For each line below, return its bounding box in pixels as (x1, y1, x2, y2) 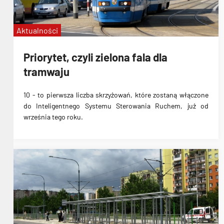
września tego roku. (23, 112, 83, 121)
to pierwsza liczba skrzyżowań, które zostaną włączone (37, 90, 208, 99)
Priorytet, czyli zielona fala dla (23, 50, 167, 63)
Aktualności (16, 25, 58, 35)
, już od (180, 101, 209, 110)
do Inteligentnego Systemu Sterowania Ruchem (23, 101, 181, 110)
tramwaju (23, 64, 69, 78)
